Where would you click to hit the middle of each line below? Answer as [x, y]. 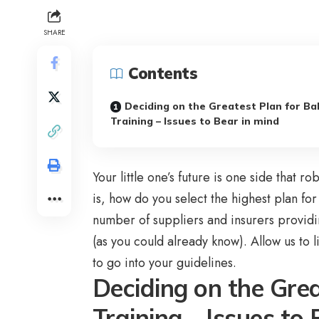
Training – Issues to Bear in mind [195, 121]
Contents [163, 74]
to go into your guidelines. [164, 263]
